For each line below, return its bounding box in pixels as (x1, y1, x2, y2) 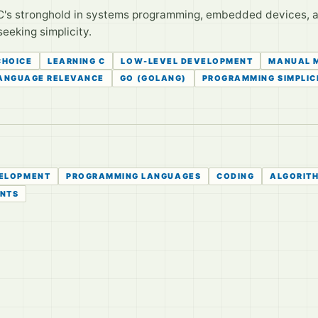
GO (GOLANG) (119, 73, 187, 84)
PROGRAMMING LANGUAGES (66, 171, 202, 182)
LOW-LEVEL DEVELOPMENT (121, 55, 253, 66)
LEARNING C (48, 55, 106, 66)
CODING (216, 171, 255, 182)
